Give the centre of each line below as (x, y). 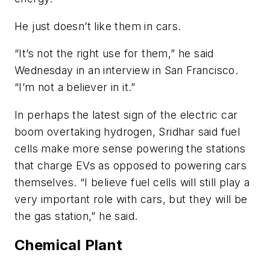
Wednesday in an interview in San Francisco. (127, 71)
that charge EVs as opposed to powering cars (131, 165)
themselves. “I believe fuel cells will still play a (132, 182)
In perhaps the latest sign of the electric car (126, 115)
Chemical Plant (69, 245)
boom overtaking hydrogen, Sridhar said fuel (127, 131)
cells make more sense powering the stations (130, 148)
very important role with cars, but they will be (131, 199)
